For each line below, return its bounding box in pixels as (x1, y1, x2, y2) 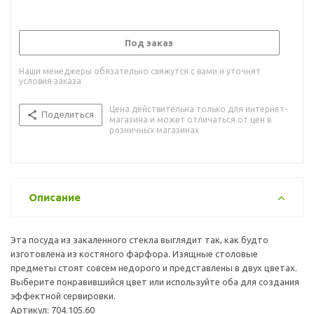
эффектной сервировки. (11, 290, 116, 301)
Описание (29, 191, 81, 203)
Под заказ (125, 37, 173, 48)
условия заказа (19, 76, 81, 86)
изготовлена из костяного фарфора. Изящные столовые (11, 248, 258, 259)
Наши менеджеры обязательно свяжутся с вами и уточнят (19, 66, 261, 76)
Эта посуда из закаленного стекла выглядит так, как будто (11, 234, 268, 245)
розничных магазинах (109, 125, 199, 135)
